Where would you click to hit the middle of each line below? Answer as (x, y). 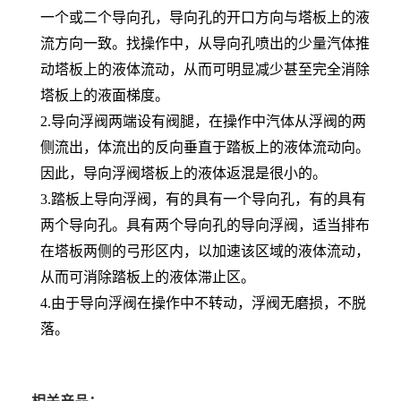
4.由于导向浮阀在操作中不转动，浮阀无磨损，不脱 (203, 303)
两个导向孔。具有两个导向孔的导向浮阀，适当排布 (205, 226)
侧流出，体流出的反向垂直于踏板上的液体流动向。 (205, 148)
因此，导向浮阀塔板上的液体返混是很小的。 (183, 174)
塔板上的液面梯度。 (105, 96)
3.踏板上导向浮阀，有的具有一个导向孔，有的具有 (203, 200)
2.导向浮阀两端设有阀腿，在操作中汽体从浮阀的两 (203, 122)
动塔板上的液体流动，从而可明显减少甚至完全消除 (205, 70)
